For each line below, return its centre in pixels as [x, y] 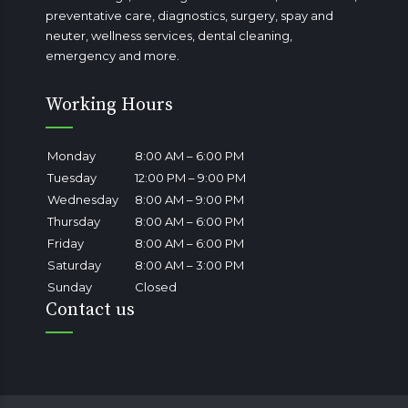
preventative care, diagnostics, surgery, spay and [189, 16]
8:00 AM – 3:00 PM [189, 265]
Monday [71, 156]
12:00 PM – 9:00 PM [190, 178]
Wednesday [83, 200]
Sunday [70, 287]
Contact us [90, 311]
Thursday [74, 222]
